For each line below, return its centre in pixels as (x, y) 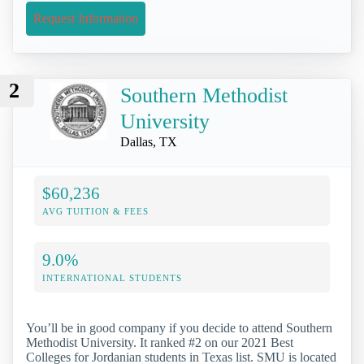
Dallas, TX (149, 142)
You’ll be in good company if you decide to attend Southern (179, 328)
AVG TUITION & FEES (95, 212)
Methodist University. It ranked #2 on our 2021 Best (160, 343)
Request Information (86, 18)
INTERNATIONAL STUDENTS (112, 278)
